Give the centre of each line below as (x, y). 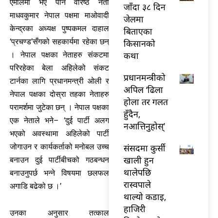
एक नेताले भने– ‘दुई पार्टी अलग (59, 121)
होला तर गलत (146, 101)
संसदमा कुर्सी (145, 148)
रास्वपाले (137, 184)
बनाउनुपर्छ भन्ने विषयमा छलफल (59, 173)
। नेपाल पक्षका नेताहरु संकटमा (59, 55)
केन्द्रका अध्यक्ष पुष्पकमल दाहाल (59, 29)
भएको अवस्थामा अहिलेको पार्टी (59, 134)
